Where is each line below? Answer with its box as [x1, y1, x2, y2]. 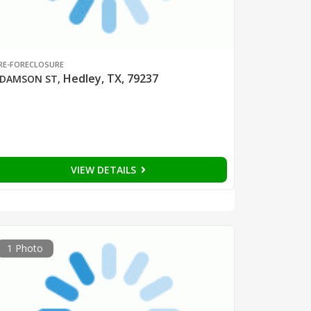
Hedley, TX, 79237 [62, 71, 158, 87]
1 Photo [6, 241, 43, 255]
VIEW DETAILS [70, 163, 139, 177]
